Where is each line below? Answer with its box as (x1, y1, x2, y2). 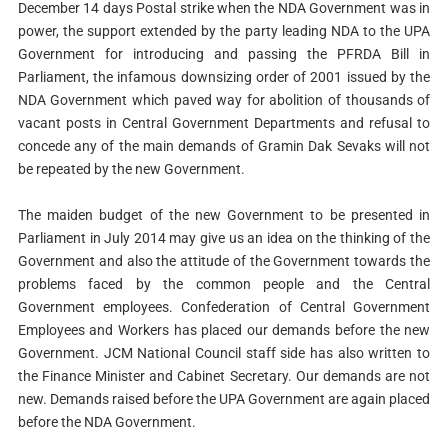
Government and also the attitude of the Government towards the (17, 252, 431, 269)
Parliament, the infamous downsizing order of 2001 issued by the (17, 68, 431, 85)
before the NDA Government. (17, 413, 196, 430)
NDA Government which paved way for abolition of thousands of (17, 91, 431, 108)
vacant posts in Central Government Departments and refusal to (17, 114, 431, 131)
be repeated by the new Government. (17, 160, 245, 177)
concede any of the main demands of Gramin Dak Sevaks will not (17, 137, 431, 154)
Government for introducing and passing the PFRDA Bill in (17, 45, 431, 62)
